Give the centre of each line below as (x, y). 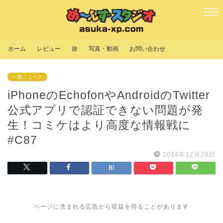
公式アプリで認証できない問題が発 (105, 110)
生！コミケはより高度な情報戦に (99, 125)
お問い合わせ (147, 49)
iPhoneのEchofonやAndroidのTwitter (109, 95)
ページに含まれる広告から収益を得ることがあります (111, 207)
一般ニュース (27, 77)
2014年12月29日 (189, 155)
